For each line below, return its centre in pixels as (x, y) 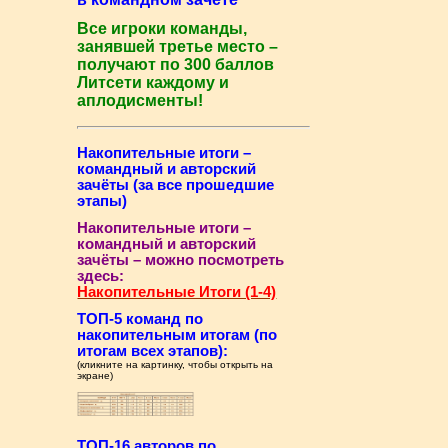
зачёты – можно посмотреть (181, 259)
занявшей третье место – (178, 46)
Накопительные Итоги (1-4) (177, 291)
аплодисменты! (140, 100)
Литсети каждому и (153, 82)
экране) (95, 375)
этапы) (102, 200)
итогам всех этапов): (153, 350)
